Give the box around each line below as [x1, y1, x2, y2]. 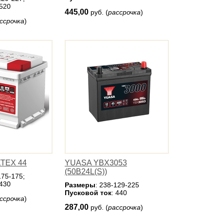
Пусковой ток [65, 189, 111, 197]
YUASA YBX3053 [65, 159, 127, 167]
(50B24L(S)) [65, 167, 107, 176]
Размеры [65, 181, 95, 189]
